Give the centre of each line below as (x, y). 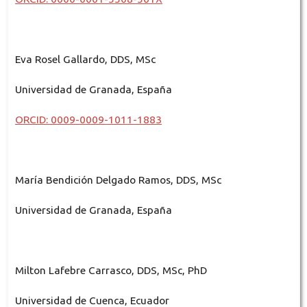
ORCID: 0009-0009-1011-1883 (88, 119)
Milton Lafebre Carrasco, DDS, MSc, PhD (111, 270)
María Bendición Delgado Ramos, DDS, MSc (118, 180)
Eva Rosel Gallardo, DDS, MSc (85, 59)
